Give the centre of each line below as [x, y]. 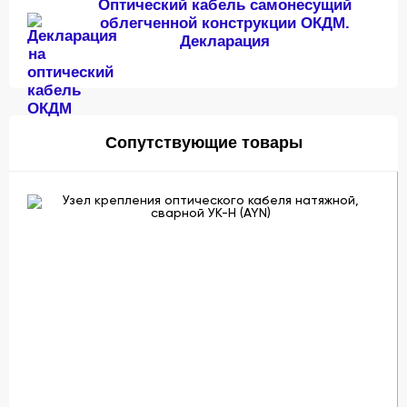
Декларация [224, 41]
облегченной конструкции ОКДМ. [224, 23]
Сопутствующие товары [203, 142]
